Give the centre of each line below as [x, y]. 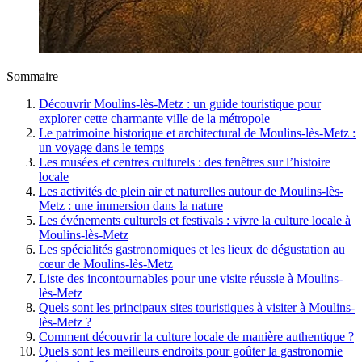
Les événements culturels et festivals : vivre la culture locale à [195, 220]
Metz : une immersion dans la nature [131, 205]
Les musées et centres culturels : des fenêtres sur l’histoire [185, 162]
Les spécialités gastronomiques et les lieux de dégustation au [192, 249]
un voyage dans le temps [101, 147]
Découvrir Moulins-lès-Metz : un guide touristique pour [180, 103]
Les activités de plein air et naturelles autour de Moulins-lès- [191, 191]
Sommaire [32, 76]
